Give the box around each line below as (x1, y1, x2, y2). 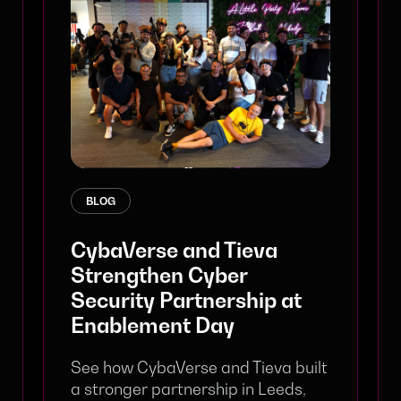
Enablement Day (71, 312, 235, 338)
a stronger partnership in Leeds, (71, 379, 306, 398)
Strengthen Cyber (71, 262, 247, 288)
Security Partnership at (71, 287, 302, 313)
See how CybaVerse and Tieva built (71, 357, 328, 377)
